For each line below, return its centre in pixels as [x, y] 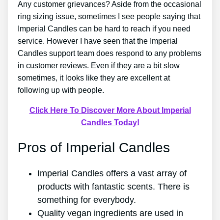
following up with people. [61, 90]
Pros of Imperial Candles [94, 147]
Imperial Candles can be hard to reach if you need [104, 28]
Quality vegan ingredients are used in [110, 213]
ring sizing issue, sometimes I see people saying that [109, 16]
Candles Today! [110, 122]
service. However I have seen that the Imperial [98, 41]
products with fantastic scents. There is [113, 187]
